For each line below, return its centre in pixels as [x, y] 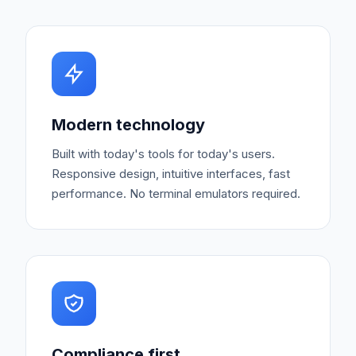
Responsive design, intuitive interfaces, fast [171, 174]
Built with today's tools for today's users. [163, 154]
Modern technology [128, 125]
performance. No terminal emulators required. [176, 193]
